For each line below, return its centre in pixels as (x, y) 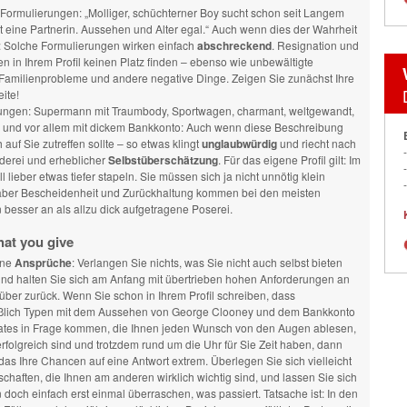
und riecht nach (316, 143)
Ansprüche (43, 263)
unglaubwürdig (239, 144)
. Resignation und (315, 45)
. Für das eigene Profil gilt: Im (289, 159)
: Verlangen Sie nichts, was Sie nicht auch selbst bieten (207, 262)
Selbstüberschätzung (163, 160)
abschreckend (234, 45)
